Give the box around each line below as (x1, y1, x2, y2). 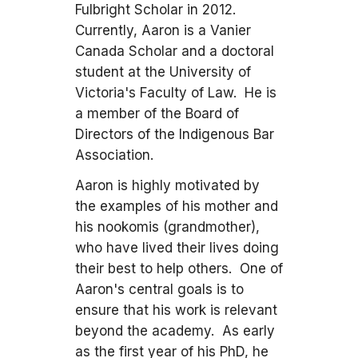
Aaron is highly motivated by (75, 177, 260, 193)
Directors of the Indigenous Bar (75, 126, 274, 142)
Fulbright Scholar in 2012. (75, 2, 240, 18)
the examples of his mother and (75, 198, 278, 214)
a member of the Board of (75, 105, 239, 121)
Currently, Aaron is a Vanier (75, 22, 251, 38)
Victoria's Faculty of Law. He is (75, 85, 276, 101)
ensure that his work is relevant (75, 302, 277, 318)
